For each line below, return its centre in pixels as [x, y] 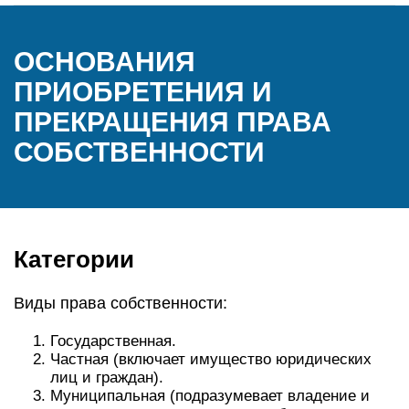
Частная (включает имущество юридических [211, 359]
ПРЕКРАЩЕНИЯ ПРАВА [173, 122]
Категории [74, 259]
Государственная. [113, 341]
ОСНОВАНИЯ [105, 62]
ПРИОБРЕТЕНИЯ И [143, 92]
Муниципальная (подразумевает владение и [210, 396]
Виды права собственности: [121, 303]
